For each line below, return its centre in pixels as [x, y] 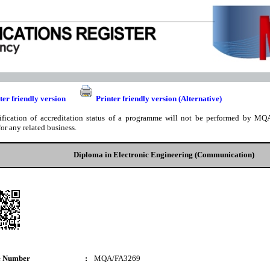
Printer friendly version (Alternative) [159, 99]
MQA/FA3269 [117, 258]
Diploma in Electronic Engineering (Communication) [164, 155]
